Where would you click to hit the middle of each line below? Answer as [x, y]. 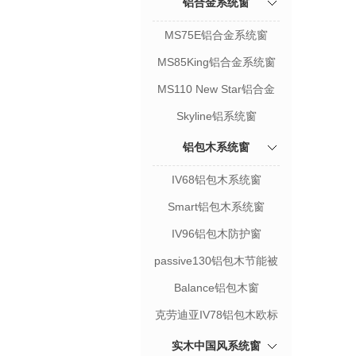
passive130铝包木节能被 [216, 261]
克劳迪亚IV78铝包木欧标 [216, 315]
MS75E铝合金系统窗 [216, 35]
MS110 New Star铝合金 [216, 89]
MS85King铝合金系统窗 [216, 62]
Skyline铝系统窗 [216, 116]
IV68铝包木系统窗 [216, 180]
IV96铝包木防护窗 [216, 234]
